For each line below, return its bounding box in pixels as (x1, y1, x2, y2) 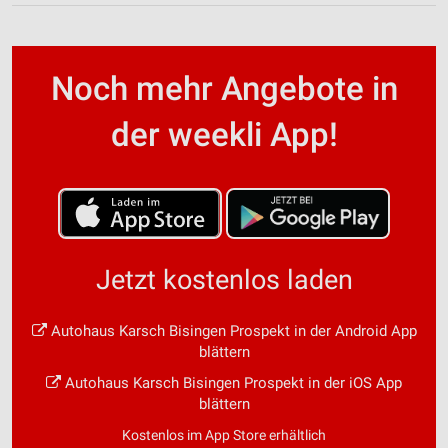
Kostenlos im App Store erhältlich (122, 426, 326, 443)
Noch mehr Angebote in (50, 68, 398, 108)
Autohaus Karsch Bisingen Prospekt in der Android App (46, 321, 417, 340)
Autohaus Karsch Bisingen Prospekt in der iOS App (61, 373, 402, 392)
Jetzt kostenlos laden (95, 263, 353, 296)
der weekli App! (110, 114, 338, 154)
